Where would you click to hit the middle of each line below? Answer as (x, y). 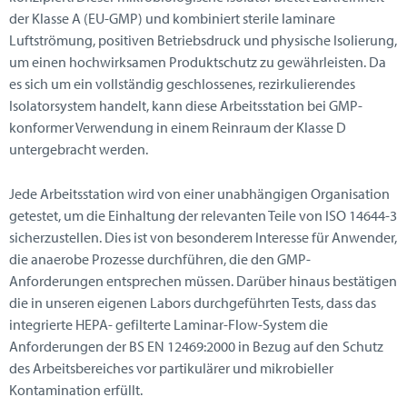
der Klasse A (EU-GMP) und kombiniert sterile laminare (172, 18)
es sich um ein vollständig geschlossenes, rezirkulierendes (182, 83)
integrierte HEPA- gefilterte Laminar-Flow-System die (169, 325)
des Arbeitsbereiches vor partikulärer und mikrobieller (171, 368)
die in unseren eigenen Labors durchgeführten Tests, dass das (193, 303)
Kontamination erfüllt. (76, 390)
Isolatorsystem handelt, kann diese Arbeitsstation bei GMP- (186, 105)
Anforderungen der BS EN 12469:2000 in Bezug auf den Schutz (196, 347)
